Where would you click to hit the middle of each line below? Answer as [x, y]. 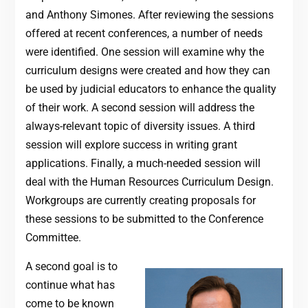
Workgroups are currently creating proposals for [140, 201]
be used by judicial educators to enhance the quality [151, 89]
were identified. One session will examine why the [144, 52]
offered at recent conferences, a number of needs [144, 34]
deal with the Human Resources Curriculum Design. [149, 182]
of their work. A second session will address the [140, 108]
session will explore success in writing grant [131, 145]
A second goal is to [71, 267]
